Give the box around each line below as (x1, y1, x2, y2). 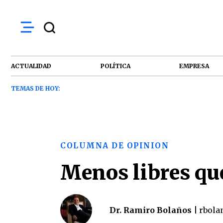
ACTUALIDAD (11, 62, 51, 70)
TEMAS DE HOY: (11, 85, 60, 92)
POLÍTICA (100, 62, 130, 70)
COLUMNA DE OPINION (60, 141, 169, 150)
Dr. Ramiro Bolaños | (110, 205, 197, 215)
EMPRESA (179, 62, 210, 70)
